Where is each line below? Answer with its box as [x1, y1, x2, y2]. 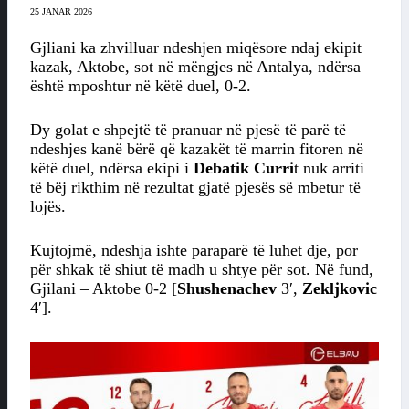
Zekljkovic [302, 279, 377, 299]
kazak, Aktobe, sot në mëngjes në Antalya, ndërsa [30, 58, 361, 77]
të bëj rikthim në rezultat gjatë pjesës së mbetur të [30, 178, 361, 197]
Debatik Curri [194, 159, 294, 178]
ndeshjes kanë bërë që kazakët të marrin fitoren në [30, 140, 363, 159]
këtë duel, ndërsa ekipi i [30, 159, 194, 178]
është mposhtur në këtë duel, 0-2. [30, 77, 251, 96]
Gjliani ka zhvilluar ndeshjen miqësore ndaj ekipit [30, 38, 362, 58]
